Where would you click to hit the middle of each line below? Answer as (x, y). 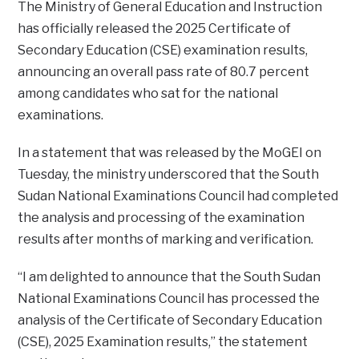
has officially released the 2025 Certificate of (155, 28)
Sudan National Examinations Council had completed (178, 196)
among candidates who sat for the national (148, 93)
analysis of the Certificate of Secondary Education (170, 320)
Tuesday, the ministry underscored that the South (169, 174)
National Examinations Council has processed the (169, 298)
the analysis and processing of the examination (161, 217)
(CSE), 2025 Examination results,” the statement (163, 341)
